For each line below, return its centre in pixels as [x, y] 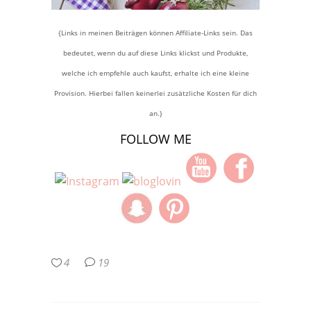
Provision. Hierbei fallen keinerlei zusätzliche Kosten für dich [155, 93]
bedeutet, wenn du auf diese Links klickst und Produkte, [155, 53]
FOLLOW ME [155, 139]
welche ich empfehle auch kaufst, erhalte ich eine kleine [155, 73]
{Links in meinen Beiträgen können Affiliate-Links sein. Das [155, 33]
